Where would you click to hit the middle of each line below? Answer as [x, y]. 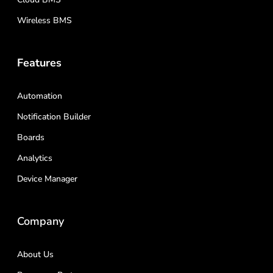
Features [39, 63]
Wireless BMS [44, 20]
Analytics [35, 158]
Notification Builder [54, 117]
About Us [35, 254]
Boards [31, 137]
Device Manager [47, 179]
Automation [40, 96]
